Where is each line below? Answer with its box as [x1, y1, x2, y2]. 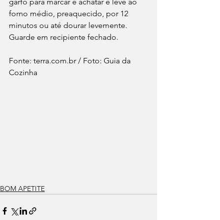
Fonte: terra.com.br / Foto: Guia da [9, 56, 133, 65]
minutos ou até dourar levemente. [9, 21, 129, 30]
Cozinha [9, 68, 37, 77]
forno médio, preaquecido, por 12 [9, 9, 130, 18]
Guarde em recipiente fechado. [9, 32, 118, 42]
